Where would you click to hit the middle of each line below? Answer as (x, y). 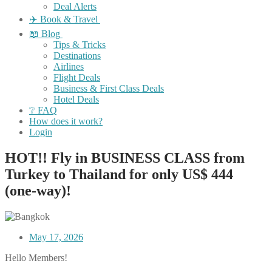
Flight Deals (77, 77)
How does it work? (66, 121)
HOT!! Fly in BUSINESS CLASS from (125, 158)
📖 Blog (45, 34)
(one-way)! (38, 190)
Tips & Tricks (80, 45)
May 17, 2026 (56, 237)
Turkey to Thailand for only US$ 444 (119, 174)
